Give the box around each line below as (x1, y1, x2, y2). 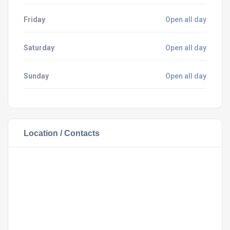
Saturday (24, 44, 54, 52)
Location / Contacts (24, 128, 100, 138)
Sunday (24, 72, 49, 80)
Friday (24, 15, 45, 24)
